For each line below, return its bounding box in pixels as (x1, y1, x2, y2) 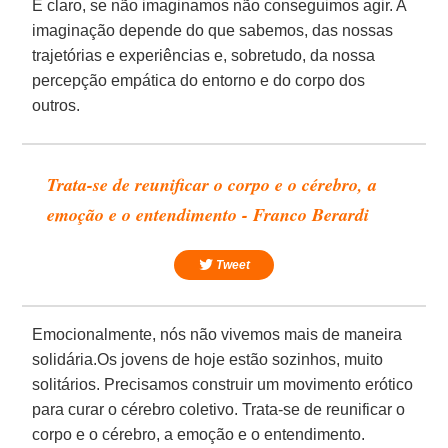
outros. (32, 96, 81, 114)
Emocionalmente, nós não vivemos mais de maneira (32, 325, 403, 343)
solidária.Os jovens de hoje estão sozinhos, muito (32, 350, 384, 368)
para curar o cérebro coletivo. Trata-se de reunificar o (32, 400, 406, 418)
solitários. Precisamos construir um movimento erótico (32, 375, 414, 393)
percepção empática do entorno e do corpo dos (32, 71, 366, 89)
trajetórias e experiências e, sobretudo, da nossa (32, 46, 376, 64)
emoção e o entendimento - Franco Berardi (47, 201, 370, 227)
